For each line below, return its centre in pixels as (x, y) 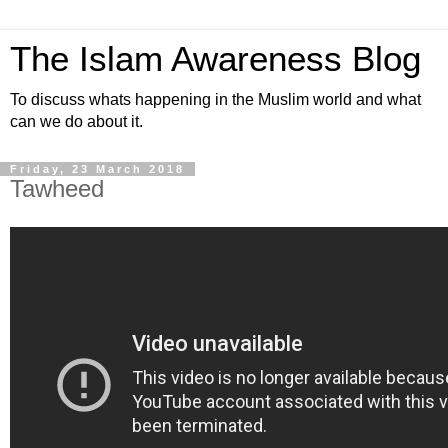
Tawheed (57, 188)
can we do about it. (76, 121)
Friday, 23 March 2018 (97, 169)
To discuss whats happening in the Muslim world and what (215, 99)
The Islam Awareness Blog (215, 59)
